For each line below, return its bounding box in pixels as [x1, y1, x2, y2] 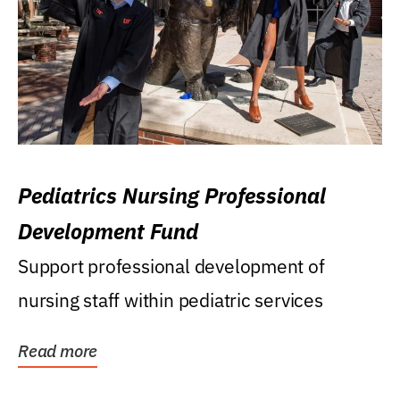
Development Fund [18, 217, 198, 246]
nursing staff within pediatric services [18, 287, 323, 313]
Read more [18, 340, 98, 362]
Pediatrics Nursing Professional [18, 181, 326, 211]
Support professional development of [18, 254, 325, 279]
